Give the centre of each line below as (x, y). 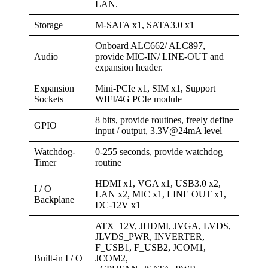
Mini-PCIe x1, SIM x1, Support (155, 88)
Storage (48, 25)
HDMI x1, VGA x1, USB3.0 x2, (158, 183)
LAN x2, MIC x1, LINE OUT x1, (161, 194)
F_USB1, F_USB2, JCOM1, (150, 247)
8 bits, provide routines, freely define (164, 120)
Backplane (54, 199)
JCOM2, (112, 258)
